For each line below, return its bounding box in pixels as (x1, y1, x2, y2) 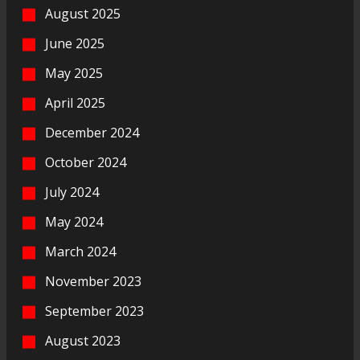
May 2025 (45, 63, 103, 82)
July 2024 (45, 182, 99, 201)
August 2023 (45, 331, 121, 350)
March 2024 (45, 242, 116, 260)
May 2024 (45, 212, 103, 231)
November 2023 (45, 272, 141, 290)
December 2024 (45, 123, 139, 141)
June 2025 (45, 34, 104, 52)
